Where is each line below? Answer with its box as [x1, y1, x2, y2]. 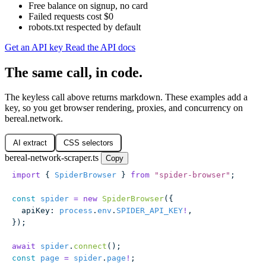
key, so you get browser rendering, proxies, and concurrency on [5, 103, 243, 113]
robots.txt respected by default [28, 21, 141, 32]
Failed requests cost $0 [28, 11, 113, 21]
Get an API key [5, 42, 65, 52]
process [55, 206, 93, 216]
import [12, 170, 40, 180]
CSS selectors [64, 138, 113, 148]
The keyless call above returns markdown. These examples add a [5, 92, 248, 103]
